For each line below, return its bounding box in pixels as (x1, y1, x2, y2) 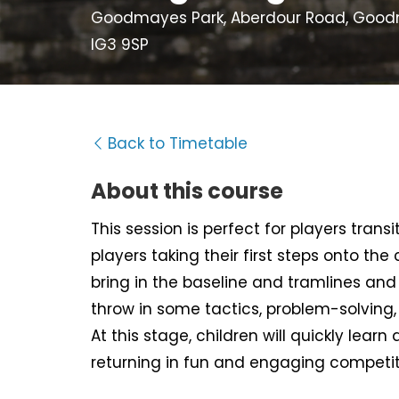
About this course (91, 176, 283, 206)
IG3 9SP (91, 34, 149, 55)
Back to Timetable (108, 133, 248, 154)
